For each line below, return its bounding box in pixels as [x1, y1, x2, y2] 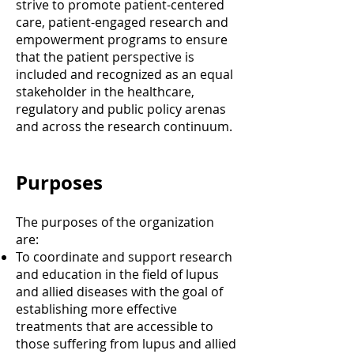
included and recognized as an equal [16, 66, 233, 83]
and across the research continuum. [16, 118, 232, 135]
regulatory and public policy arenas [16, 100, 226, 118]
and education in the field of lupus [16, 265, 219, 283]
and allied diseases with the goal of [16, 283, 223, 300]
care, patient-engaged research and [16, 13, 228, 31]
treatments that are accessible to [16, 318, 213, 335]
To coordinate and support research [16, 248, 232, 265]
